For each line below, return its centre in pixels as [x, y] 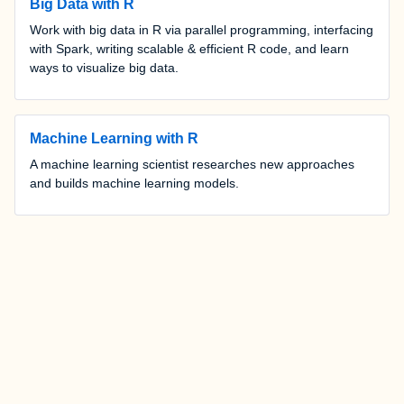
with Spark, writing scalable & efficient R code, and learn [189, 49]
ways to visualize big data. [104, 68]
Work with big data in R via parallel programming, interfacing [202, 30]
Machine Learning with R [114, 139]
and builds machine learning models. [134, 184]
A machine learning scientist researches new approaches [192, 165]
